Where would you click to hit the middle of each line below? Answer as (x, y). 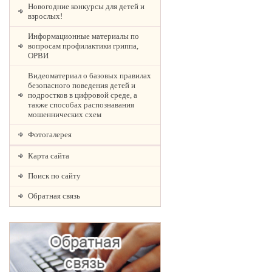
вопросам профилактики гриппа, (83, 46)
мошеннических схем (65, 114)
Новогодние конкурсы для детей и (86, 6)
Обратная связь (54, 196)
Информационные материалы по (83, 36)
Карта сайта (49, 156)
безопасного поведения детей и (82, 85)
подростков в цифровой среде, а (83, 95)
